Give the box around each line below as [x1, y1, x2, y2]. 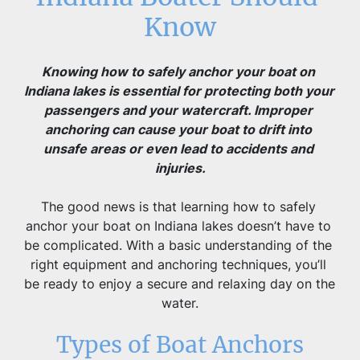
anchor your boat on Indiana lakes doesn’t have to [25, 218, 331, 235]
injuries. [154, 160, 206, 177]
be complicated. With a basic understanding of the [24, 237, 332, 254]
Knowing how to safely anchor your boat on [42, 63, 315, 80]
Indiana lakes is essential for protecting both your [24, 83, 334, 100]
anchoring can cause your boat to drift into [45, 121, 312, 138]
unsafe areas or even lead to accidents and [43, 141, 313, 157]
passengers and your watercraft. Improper [44, 102, 313, 119]
